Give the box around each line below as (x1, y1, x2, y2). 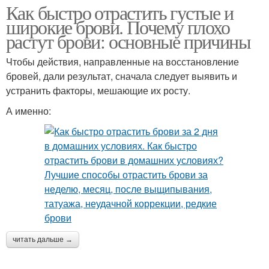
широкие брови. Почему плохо (6, 13, 230, 40)
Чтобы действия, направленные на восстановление (6, 54, 239, 68)
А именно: (6, 103, 51, 118)
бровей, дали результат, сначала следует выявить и (6, 68, 237, 83)
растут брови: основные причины (6, 28, 250, 54)
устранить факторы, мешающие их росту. (6, 83, 190, 97)
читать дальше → (13, 235, 73, 244)
